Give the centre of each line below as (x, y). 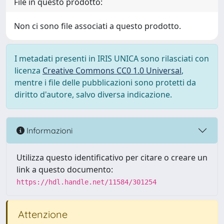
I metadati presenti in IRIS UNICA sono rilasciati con (112, 58)
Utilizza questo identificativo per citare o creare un (112, 157)
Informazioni (48, 130)
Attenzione (41, 214)
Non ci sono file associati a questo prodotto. (97, 26)
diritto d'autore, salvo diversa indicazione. (93, 94)
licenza (28, 70)
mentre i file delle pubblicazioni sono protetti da (105, 82)
